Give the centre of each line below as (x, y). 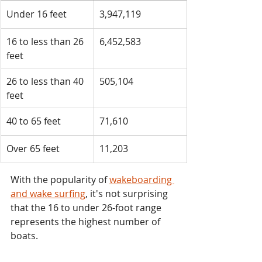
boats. (24, 235)
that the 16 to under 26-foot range (87, 207)
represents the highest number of (87, 221)
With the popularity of (60, 179)
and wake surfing (48, 193)
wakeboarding (142, 179)
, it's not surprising (128, 193)
